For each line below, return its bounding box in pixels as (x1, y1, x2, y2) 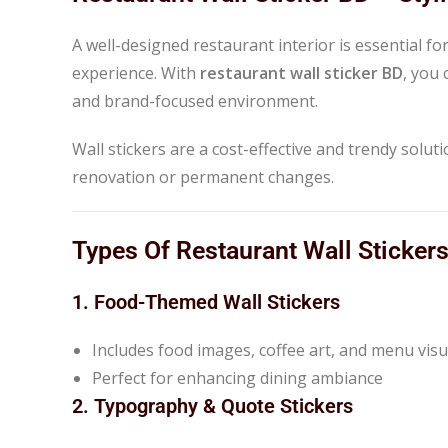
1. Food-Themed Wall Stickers (72, 289, 340, 314)
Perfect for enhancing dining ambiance (92, 366, 383, 389)
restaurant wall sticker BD (200, 61, 403, 84)
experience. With (72, 61, 200, 84)
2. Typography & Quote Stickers (72, 393, 353, 418)
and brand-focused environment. (72, 89, 318, 112)
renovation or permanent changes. (72, 165, 334, 188)
